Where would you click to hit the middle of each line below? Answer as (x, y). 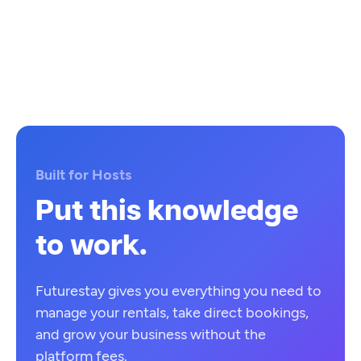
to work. (91, 246)
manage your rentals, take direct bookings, (172, 312)
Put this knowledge (167, 211)
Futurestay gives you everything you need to (178, 290)
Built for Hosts (84, 174)
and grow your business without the (151, 334)
